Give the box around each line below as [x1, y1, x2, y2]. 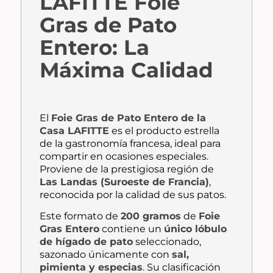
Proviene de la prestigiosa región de [40, 163, 214, 175]
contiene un [99, 222, 165, 235]
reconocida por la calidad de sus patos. [40, 188, 227, 200]
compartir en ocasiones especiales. [40, 150, 209, 162]
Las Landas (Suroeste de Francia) [40, 175, 210, 188]
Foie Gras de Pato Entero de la [51, 112, 207, 124]
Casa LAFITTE [40, 124, 110, 136]
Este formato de [40, 210, 121, 222]
